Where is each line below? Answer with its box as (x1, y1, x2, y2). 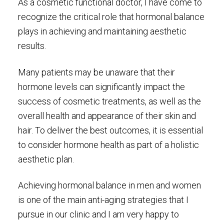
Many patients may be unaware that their (17, 66, 175, 77)
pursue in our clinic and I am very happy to (17, 208, 179, 219)
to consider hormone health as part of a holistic (17, 139, 199, 150)
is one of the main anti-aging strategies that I (17, 194, 188, 205)
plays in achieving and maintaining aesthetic (17, 26, 186, 37)
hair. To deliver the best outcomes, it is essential (17, 124, 203, 135)
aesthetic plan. (17, 153, 74, 164)
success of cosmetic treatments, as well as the (17, 95, 201, 106)
